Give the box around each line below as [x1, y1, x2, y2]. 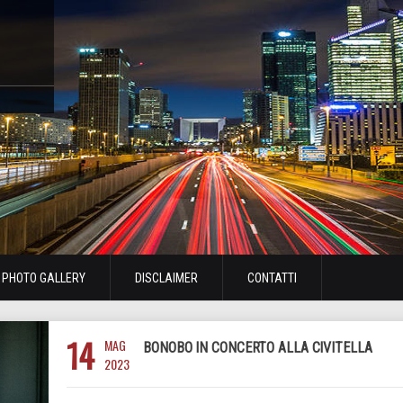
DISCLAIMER [135, 271, 198, 285]
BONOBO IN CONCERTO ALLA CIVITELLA [143, 339, 372, 356]
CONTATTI [247, 271, 297, 285]
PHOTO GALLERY [2, 271, 85, 285]
